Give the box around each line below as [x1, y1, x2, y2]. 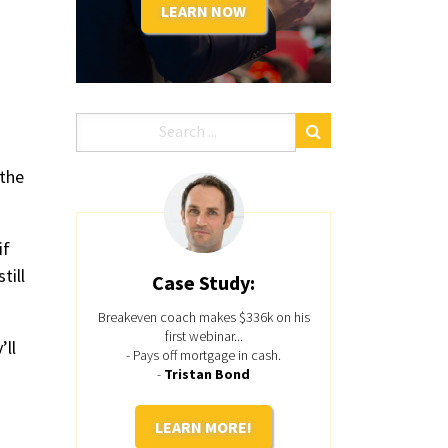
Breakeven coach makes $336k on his [97, 308, 310, 326]
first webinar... [164, 327, 243, 345]
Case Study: [152, 270, 255, 295]
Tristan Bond [164, 365, 250, 383]
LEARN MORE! [155, 417, 252, 437]
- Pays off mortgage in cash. [126, 346, 281, 364]
